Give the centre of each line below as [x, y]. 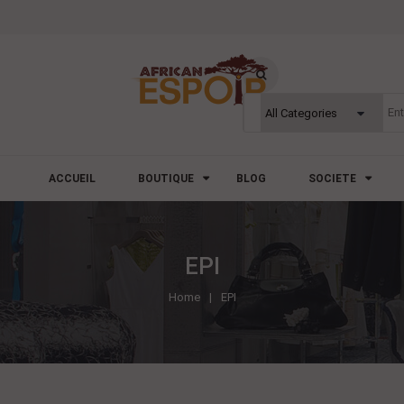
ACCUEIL [72, 179]
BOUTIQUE [165, 179]
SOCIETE [332, 179]
